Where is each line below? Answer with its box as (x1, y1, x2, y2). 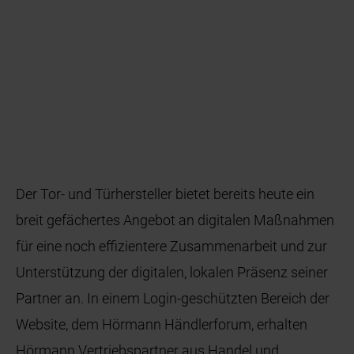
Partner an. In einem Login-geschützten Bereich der (16, 289, 330, 307)
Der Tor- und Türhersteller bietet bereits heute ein (16, 185, 315, 202)
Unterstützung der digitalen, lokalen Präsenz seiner (16, 263, 329, 281)
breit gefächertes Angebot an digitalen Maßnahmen (16, 211, 335, 228)
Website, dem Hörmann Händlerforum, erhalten (16, 315, 308, 333)
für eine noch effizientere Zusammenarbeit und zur (16, 237, 328, 254)
